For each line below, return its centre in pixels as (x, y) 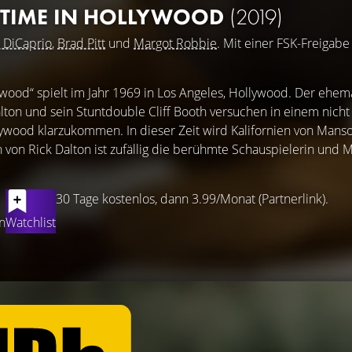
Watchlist (31, 222)
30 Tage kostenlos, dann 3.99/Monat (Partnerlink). (192, 199)
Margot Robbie (175, 43)
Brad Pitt (81, 43)
